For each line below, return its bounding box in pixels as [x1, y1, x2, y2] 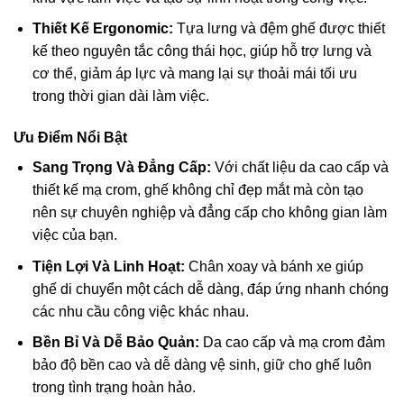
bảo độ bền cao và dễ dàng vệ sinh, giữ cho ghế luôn [32, 357, 372, 373]
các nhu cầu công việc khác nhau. [32, 303, 249, 319]
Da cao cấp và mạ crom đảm [198, 335, 385, 351]
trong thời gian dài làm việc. [32, 88, 209, 105]
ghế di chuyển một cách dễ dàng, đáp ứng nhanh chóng [32, 280, 389, 297]
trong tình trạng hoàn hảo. [32, 380, 196, 396]
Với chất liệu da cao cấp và [210, 160, 389, 176]
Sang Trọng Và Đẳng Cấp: [32, 160, 211, 176]
